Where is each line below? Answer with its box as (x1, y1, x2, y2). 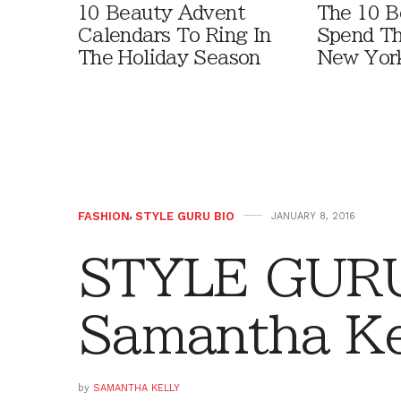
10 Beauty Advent (78, 4, 245, 23)
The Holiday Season (78, 48, 260, 68)
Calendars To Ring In (78, 26, 271, 46)
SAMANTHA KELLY (93, 382, 180, 395)
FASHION (78, 209, 130, 224)
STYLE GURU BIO (135, 209, 235, 224)
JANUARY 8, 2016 (271, 210, 355, 223)
